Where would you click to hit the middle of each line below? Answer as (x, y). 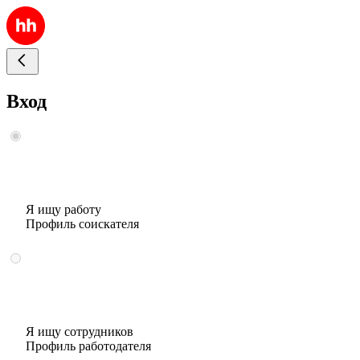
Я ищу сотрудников (80, 331)
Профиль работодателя (88, 346)
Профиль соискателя (82, 223)
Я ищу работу (63, 209)
